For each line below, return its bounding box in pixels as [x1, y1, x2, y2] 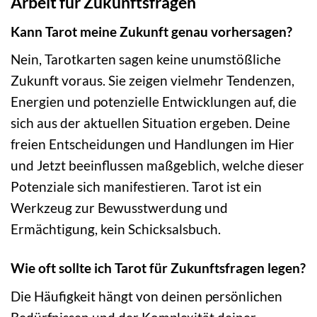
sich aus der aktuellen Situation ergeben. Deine [11, 115, 290, 132]
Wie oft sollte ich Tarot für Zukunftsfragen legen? [11, 260, 306, 277]
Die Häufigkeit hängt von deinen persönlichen [11, 288, 282, 304]
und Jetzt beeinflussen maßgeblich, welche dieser [11, 157, 304, 174]
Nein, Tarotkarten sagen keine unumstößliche [11, 51, 281, 68]
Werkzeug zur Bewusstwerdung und [11, 200, 228, 217]
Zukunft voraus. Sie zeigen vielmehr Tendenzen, [11, 72, 294, 89]
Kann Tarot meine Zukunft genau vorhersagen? [11, 23, 292, 40]
